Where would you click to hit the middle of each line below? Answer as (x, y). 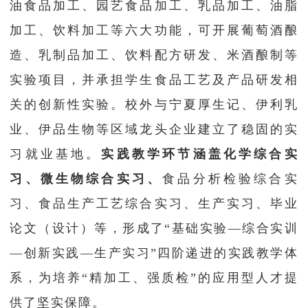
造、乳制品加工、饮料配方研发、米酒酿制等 (154, 55)
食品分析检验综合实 (230, 179)
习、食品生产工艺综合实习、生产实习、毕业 (154, 204)
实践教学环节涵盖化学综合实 (200, 154)
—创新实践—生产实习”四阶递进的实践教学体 (154, 253)
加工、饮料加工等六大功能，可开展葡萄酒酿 (154, 31)
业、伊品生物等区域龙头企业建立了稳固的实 (154, 130)
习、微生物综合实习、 (86, 179)
